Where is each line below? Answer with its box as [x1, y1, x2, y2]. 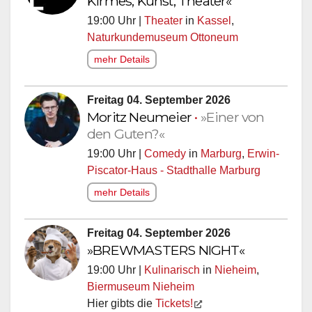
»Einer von [200, 108, 265, 125]
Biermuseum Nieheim [87, 280, 194, 292]
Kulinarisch [144, 263, 200, 276]
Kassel [197, 14, 231, 26]
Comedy [144, 147, 186, 159]
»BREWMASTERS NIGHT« [87, 241, 244, 258]
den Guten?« [87, 125, 165, 142]
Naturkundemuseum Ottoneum [87, 31, 238, 43]
